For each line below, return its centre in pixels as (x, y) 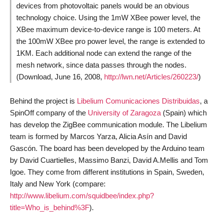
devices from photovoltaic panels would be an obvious (103, 5)
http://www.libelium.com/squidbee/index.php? (82, 195)
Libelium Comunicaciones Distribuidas (138, 101)
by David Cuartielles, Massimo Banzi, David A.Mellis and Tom (109, 160)
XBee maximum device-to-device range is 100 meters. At (108, 29)
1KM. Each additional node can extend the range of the (104, 53)
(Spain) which (184, 112)
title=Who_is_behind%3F (50, 207)
